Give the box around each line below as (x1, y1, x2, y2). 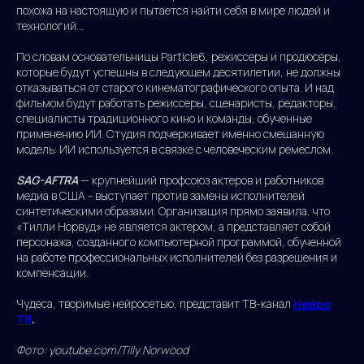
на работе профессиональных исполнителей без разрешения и (16, 249, 337, 266)
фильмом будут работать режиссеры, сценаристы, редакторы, (16, 95, 336, 111)
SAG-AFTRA (16, 172, 78, 188)
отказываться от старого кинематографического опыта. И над (16, 80, 334, 96)
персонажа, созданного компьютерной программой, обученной (16, 234, 341, 250)
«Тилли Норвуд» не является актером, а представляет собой (16, 219, 331, 235)
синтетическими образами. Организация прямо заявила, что (16, 203, 330, 219)
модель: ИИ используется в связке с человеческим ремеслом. (16, 141, 333, 158)
